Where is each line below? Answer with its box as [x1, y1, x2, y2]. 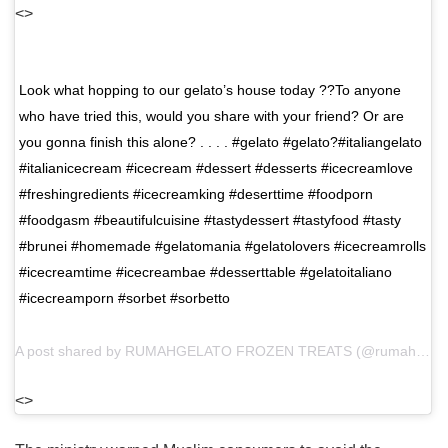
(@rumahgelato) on [352, 342, 416, 359]
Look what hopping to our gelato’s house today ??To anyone [19, 81, 401, 98]
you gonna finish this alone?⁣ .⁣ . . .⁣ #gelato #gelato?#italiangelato [19, 133, 422, 150]
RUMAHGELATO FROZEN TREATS [125, 342, 352, 359]
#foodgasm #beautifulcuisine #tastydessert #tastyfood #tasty [19, 211, 401, 228]
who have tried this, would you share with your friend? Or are [19, 107, 404, 124]
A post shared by [15, 342, 125, 359]
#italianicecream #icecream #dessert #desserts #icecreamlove [19, 159, 413, 176]
